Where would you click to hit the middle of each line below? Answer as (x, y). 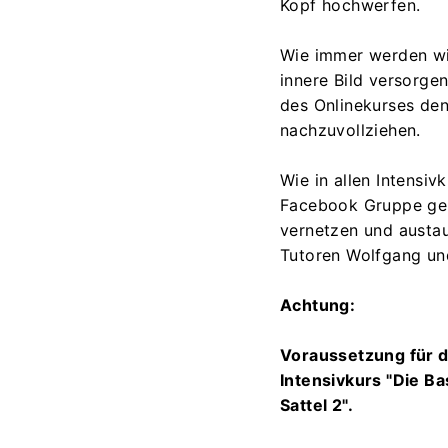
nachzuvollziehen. (350, 130)
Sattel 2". (317, 405)
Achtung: (318, 305)
